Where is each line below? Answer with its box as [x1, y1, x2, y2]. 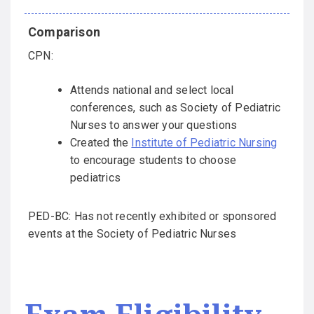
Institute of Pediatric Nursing [131, 136, 278, 150]
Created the [70, 136, 132, 150]
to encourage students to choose [70, 153, 237, 168]
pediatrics [70, 171, 121, 185]
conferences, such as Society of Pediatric [70, 101, 281, 115]
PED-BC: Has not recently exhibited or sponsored [28, 210, 277, 224]
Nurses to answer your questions [70, 118, 238, 132]
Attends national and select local [70, 83, 234, 97]
